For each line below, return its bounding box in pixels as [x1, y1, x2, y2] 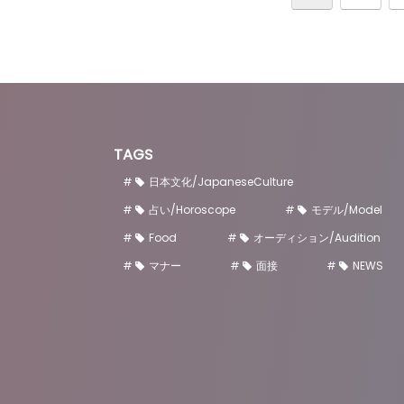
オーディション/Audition [253, 229, 381, 245]
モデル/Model [310, 201, 382, 217]
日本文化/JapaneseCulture [148, 173, 293, 189]
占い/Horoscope [148, 201, 235, 217]
